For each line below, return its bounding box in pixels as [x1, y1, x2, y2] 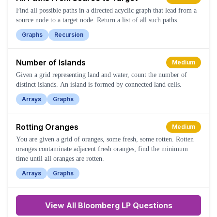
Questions [130, 201, 172, 211]
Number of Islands [16, 58, 86, 68]
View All [45, 201, 78, 211]
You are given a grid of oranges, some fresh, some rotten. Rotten [16, 136, 176, 143]
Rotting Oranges [16, 122, 78, 132]
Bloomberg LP [77, 201, 131, 211]
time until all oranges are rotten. [16, 155, 104, 163]
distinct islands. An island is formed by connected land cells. [16, 81, 182, 89]
